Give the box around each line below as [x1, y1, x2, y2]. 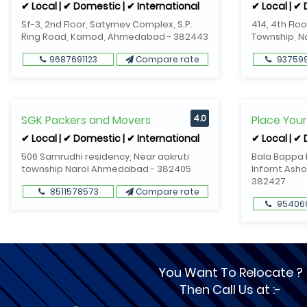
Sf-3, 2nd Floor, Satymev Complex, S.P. [21, 18, 193, 31]
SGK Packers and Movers [21, 112, 151, 128]
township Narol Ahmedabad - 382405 [21, 162, 191, 175]
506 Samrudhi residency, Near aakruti [21, 150, 189, 163]
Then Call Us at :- [180, 281, 281, 298]
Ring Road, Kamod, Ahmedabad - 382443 [21, 30, 208, 43]
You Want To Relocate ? [158, 264, 303, 281]
